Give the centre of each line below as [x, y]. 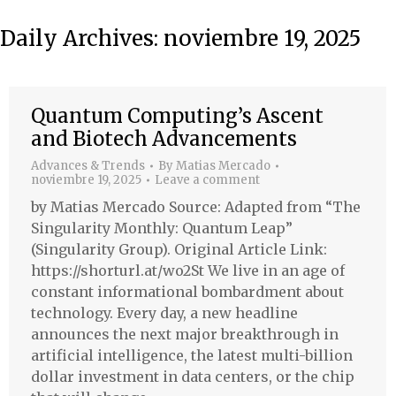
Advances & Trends [88, 166]
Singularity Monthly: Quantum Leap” [162, 228]
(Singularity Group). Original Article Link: [179, 249]
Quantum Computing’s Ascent [177, 116]
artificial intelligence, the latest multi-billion [192, 355]
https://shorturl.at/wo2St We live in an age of [188, 270]
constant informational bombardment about [187, 292]
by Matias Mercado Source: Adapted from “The [196, 207]
